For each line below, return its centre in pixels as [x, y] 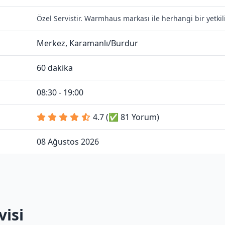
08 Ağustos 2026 [68, 142]
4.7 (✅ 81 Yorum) [126, 117]
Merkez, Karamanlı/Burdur [87, 43]
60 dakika [55, 68]
